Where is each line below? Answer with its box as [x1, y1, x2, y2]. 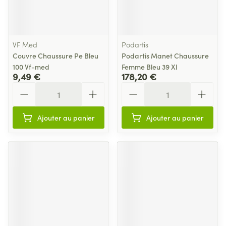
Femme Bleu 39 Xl [122, 62, 177, 72]
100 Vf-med [13, 62, 49, 72]
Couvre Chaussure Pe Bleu [13, 50, 98, 61]
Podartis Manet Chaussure [122, 50, 209, 61]
